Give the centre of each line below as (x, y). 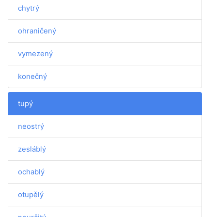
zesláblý (32, 149)
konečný (32, 76)
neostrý (31, 126)
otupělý (31, 194)
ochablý (31, 172)
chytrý (29, 8)
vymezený (35, 54)
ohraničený (37, 31)
